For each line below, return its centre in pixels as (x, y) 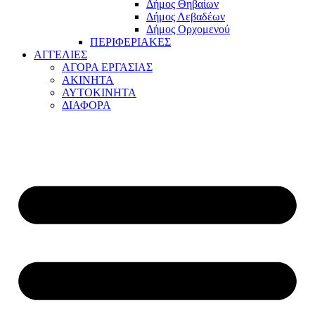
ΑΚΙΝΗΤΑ (88, 80)
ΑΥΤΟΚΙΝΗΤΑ (99, 93)
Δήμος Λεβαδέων (186, 17)
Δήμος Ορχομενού (188, 30)
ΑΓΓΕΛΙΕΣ (60, 55)
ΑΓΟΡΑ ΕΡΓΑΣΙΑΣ (107, 67)
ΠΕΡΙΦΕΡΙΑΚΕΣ (130, 42)
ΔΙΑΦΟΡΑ (86, 105)
